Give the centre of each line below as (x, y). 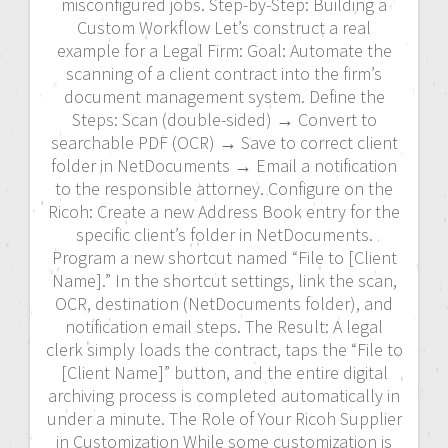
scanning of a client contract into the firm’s (224, 73)
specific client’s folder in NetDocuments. (224, 234)
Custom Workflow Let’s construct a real (224, 27)
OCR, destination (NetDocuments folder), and (224, 303)
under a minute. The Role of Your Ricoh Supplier (224, 418)
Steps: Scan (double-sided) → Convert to (224, 119)
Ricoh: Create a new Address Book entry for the (224, 211)
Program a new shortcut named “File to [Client (224, 257)
